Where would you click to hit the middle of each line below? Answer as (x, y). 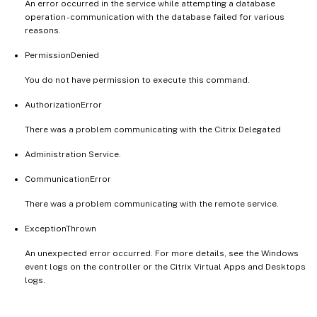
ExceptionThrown (60, 228)
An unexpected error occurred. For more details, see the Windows (162, 253)
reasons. (43, 30)
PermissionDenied (62, 55)
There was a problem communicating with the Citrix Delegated (153, 129)
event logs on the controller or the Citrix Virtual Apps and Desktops (165, 266)
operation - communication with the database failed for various (155, 17)
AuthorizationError (63, 104)
